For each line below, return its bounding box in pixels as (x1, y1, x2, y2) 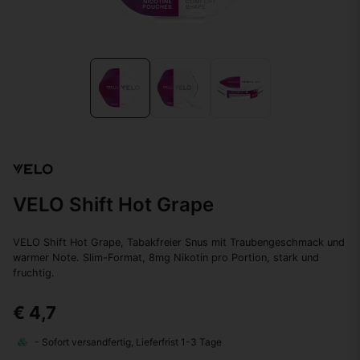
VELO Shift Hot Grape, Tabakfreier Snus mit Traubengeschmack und (13, 236, 345, 249)
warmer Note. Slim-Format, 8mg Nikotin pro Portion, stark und (13, 252, 319, 264)
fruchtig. (13, 267, 55, 280)
